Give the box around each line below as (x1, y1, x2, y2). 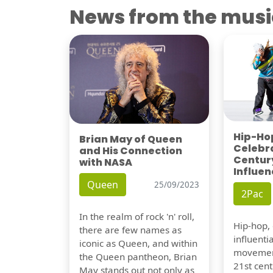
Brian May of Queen (79, 132, 182, 147)
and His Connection (79, 144, 182, 158)
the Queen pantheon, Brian (79, 250, 197, 263)
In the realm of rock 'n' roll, (79, 210, 194, 223)
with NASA (79, 155, 132, 170)
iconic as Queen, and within (79, 237, 197, 250)
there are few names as (79, 224, 182, 236)
